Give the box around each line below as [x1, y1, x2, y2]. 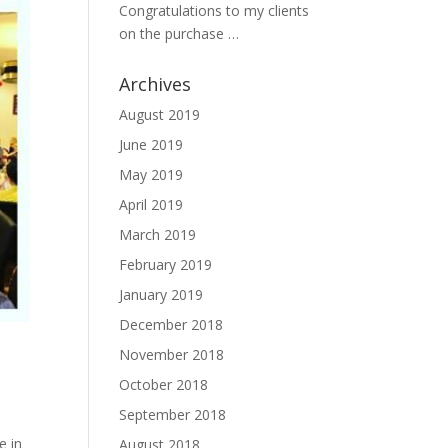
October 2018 [119, 375, 209, 394]
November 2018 [119, 345, 225, 364]
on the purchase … [119, 24, 240, 43]
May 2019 [119, 165, 184, 184]
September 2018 [119, 405, 227, 424]
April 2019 [119, 195, 184, 214]
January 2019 [119, 285, 204, 304]
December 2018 [119, 315, 224, 334]
